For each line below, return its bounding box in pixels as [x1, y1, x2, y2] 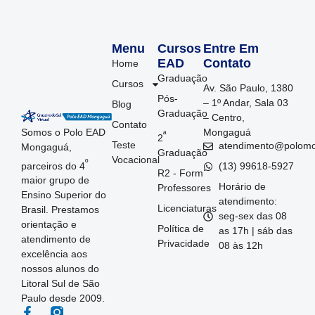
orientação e [20, 219, 77, 231]
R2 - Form [157, 167, 203, 179]
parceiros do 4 [20, 160, 85, 172]
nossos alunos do [20, 263, 99, 275]
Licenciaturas [157, 202, 217, 214]
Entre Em [202, 41, 259, 56]
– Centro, [202, 112, 245, 124]
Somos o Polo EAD [20, 126, 105, 138]
